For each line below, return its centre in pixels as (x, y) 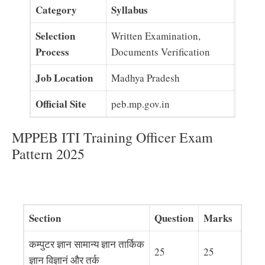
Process (53, 51)
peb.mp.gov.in (141, 104)
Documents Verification (161, 51)
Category (56, 9)
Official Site (61, 104)
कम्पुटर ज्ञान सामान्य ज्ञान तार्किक (86, 244)
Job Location (64, 77)
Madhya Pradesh (146, 77)
